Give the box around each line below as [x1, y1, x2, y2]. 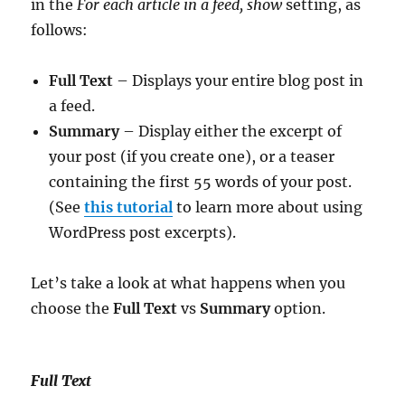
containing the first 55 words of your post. [49, 173, 353, 192]
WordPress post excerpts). [49, 223, 237, 242]
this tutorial [84, 198, 174, 217]
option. [270, 299, 326, 318]
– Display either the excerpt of [119, 122, 343, 141]
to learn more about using [176, 198, 363, 217]
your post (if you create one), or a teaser [49, 147, 335, 166]
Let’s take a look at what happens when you [31, 274, 346, 293]
